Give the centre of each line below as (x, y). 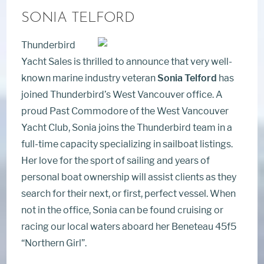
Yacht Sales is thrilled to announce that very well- (127, 62)
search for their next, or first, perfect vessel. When (129, 194)
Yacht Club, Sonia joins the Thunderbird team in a (127, 128)
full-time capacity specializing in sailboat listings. (127, 144)
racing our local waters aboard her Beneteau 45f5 (129, 227)
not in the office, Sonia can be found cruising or (123, 210)
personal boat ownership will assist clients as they (129, 177)
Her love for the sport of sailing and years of (116, 161)
